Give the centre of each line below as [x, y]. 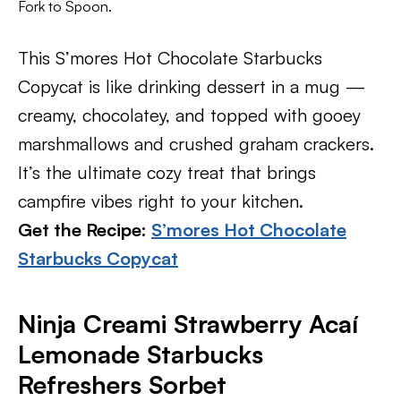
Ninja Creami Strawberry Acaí [188, 324]
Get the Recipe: [85, 230]
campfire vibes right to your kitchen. [161, 201]
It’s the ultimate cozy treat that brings [167, 172]
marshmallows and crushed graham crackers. [196, 144]
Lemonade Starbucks [141, 354]
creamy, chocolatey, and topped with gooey [189, 115]
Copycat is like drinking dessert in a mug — [192, 86]
